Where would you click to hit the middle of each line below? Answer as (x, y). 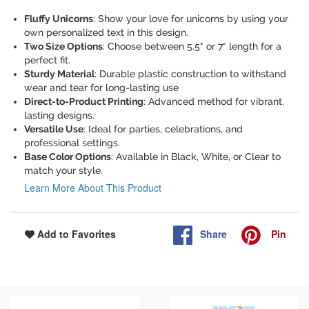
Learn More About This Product (93, 188)
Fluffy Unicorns (59, 19)
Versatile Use (54, 129)
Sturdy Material (59, 74)
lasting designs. (59, 116)
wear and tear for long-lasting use (101, 88)
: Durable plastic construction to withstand (190, 74)
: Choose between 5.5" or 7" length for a (192, 47)
